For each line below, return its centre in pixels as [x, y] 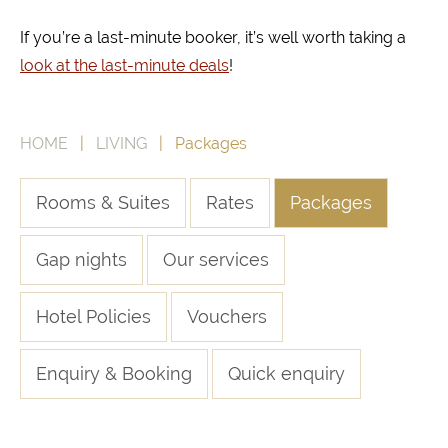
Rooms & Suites [103, 202]
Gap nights [81, 259]
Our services [216, 259]
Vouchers [227, 316]
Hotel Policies [93, 316]
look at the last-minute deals [124, 65]
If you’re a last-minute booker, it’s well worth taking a [213, 37]
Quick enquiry [286, 373]
